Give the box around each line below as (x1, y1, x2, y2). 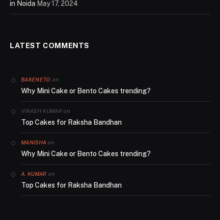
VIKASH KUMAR (21, 108, 62, 114)
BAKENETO (21, 76, 51, 82)
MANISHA (21, 139, 47, 145)
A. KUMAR (21, 170, 47, 177)
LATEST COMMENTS (10, 41, 89, 50)
